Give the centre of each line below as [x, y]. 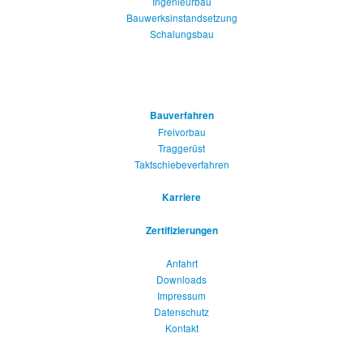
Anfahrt [181, 263]
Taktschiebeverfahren [181, 164]
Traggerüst [181, 147]
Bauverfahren [181, 115]
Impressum [181, 295]
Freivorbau [181, 131]
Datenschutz [181, 311]
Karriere [181, 197]
